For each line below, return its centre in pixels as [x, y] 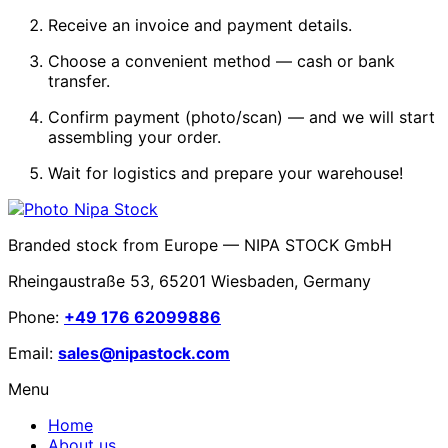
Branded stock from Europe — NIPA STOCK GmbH [200, 244]
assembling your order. [134, 136]
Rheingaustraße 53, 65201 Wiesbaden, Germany [189, 280]
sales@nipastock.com [144, 352]
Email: [33, 352]
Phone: [36, 316]
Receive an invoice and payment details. [200, 24]
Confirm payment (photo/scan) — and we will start [241, 116]
